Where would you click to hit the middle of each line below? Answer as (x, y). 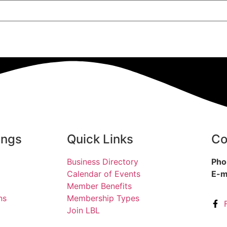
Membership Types (103, 198)
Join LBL (83, 211)
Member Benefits (99, 186)
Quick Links (100, 139)
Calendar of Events (104, 174)
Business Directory (103, 162)
